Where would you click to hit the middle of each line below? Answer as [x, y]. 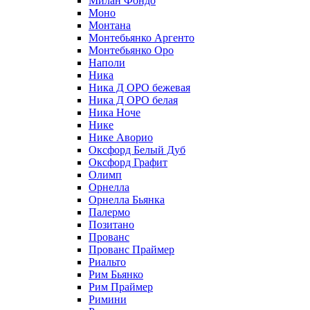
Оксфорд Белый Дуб [137, 149]
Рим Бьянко [116, 274]
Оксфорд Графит [128, 162]
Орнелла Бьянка [127, 199]
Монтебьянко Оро [131, 50]
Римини [108, 299]
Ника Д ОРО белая [133, 100]
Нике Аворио [121, 137]
